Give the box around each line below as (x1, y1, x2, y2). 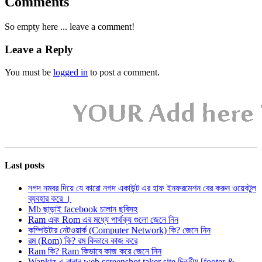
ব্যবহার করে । (28, 194, 71, 204)
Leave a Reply (5, 43, 73, 56)
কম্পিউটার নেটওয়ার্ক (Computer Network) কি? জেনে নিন (28, 225, 211, 236)
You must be (5, 67, 53, 77)
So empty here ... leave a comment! (5, 22, 135, 32)
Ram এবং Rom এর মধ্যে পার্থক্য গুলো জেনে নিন (28, 215, 178, 225)
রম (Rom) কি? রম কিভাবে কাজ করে (28, 236, 137, 246)
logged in (53, 67, 88, 77)
